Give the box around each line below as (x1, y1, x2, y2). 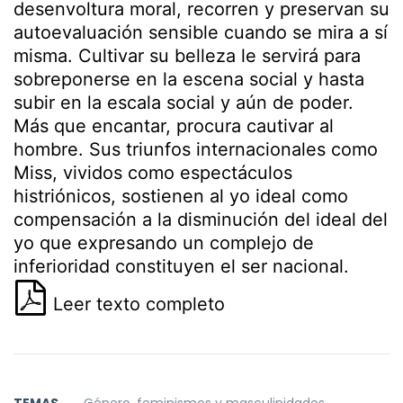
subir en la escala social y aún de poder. (13, 92, 354, 113)
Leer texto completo (48, 293, 225, 315)
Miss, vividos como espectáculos (13, 162, 292, 184)
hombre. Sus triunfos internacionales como (13, 139, 378, 160)
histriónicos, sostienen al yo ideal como (13, 185, 348, 207)
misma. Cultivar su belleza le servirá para (13, 45, 361, 67)
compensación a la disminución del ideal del (13, 209, 388, 230)
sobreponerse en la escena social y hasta (13, 68, 364, 90)
